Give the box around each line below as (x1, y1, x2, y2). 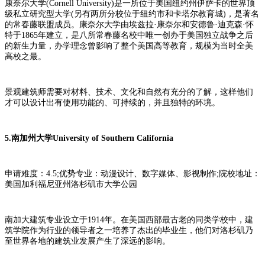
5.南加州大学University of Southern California (5, 133, 173, 143)
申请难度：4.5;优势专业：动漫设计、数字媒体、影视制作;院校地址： (5, 169, 260, 178)
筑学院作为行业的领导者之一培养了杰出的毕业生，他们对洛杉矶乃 (5, 225, 253, 235)
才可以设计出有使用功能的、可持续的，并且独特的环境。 (5, 98, 220, 107)
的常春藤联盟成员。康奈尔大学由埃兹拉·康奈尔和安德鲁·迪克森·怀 (5, 20, 254, 29)
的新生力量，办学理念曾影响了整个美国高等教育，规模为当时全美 (5, 41, 253, 50)
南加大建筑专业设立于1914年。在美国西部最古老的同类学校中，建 (5, 215, 253, 224)
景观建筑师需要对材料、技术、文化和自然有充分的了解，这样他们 (5, 87, 253, 96)
